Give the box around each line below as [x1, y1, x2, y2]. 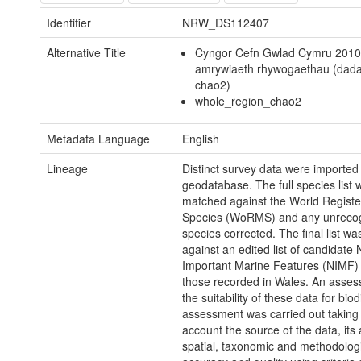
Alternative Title [47, 44, 126, 61]
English [181, 131, 219, 147]
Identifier [47, 15, 91, 31]
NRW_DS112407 [181, 15, 269, 31]
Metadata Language [47, 131, 150, 147]
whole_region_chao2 [195, 93, 302, 110]
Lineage [47, 160, 88, 177]
